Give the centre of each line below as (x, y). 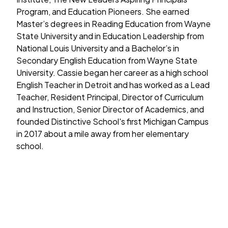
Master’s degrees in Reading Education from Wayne (113, 23)
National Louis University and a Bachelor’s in (98, 48)
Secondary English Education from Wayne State (107, 60)
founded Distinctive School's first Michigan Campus (112, 121)
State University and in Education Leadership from (110, 36)
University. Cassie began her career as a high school (112, 72)
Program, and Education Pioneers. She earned (103, 11)
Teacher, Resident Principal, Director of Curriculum (110, 97)
